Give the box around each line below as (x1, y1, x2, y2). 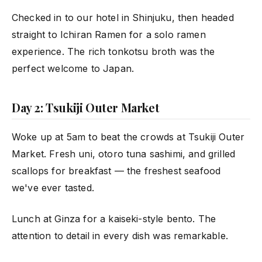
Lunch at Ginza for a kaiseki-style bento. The (12, 212, 216, 225)
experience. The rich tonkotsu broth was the (12, 45, 215, 57)
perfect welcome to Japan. (12, 62, 135, 74)
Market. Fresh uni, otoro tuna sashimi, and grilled (12, 147, 236, 160)
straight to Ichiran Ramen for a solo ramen (12, 28, 206, 40)
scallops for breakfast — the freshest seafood (12, 164, 221, 177)
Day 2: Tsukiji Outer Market (12, 99, 160, 115)
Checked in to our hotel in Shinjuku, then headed (12, 11, 234, 23)
